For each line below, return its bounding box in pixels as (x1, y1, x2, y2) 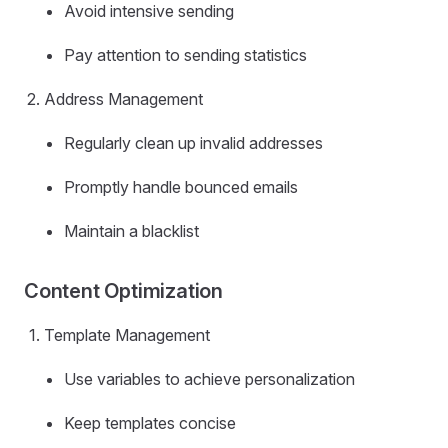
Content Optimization (24, 279, 223, 304)
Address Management (44, 89, 203, 110)
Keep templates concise (64, 413, 236, 434)
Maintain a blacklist (64, 221, 199, 242)
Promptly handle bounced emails (64, 177, 298, 198)
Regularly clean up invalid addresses (64, 133, 323, 154)
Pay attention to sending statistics (64, 45, 307, 66)
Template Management (44, 325, 210, 346)
